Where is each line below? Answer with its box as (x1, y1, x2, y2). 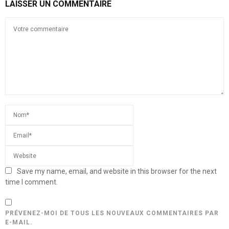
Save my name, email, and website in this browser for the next (17, 167, 217, 176)
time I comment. (5, 178, 58, 187)
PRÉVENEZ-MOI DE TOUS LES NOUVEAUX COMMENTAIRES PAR (5, 210, 219, 217)
